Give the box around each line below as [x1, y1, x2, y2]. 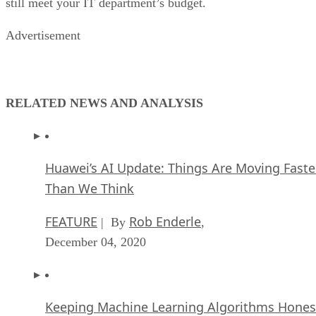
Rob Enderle [129, 212, 201, 230]
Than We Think [45, 179, 134, 197]
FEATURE [45, 212, 97, 230]
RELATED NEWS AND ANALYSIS [6, 95, 203, 110]
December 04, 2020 [45, 234, 146, 249]
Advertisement [6, 28, 80, 42]
